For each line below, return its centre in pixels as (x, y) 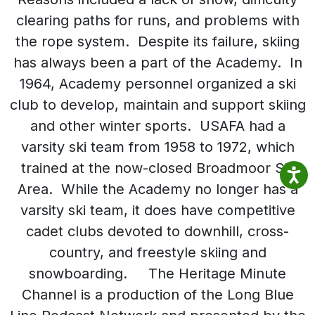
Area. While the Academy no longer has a (157, 189)
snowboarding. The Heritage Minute (157, 274)
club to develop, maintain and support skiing (157, 105)
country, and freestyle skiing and (157, 252)
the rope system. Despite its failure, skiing (157, 41)
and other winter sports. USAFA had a (157, 126)
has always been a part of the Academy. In (157, 63)
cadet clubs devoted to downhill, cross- (157, 231)
